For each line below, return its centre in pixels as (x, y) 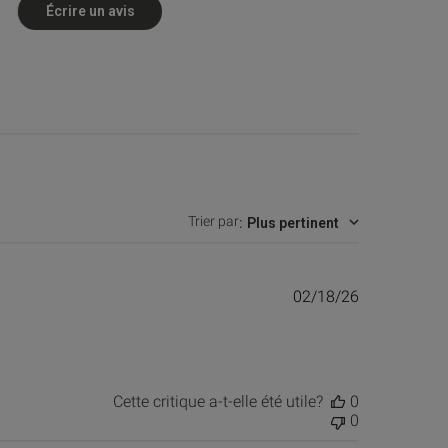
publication (398, 339)
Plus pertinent (293, 222)
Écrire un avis (90, 10)
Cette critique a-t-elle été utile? (218, 402)
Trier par (214, 221)
